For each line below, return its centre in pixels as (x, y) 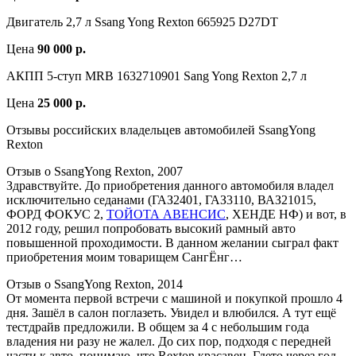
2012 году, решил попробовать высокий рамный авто (151, 228)
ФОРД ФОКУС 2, (56, 214)
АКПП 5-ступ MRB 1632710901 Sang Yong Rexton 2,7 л (157, 75)
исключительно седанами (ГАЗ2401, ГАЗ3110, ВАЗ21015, (161, 199)
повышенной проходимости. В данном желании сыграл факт (172, 242)
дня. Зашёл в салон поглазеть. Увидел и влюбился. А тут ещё (171, 312)
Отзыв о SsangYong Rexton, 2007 (95, 171)
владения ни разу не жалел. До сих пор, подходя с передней (169, 341)
